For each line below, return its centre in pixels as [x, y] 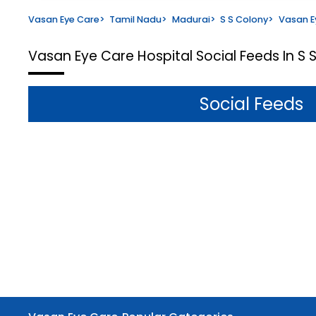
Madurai [191, 19]
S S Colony [244, 19]
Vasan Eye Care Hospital [112, 56]
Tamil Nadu [136, 19]
